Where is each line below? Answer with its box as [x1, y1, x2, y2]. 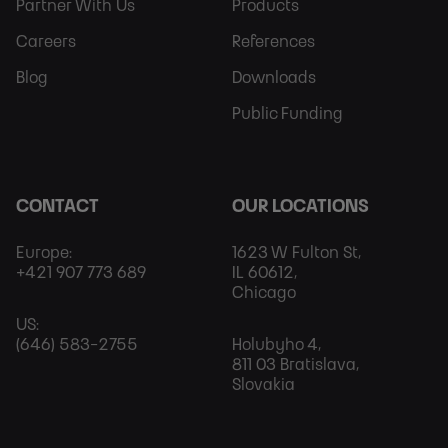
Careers [16, 33, 76, 50]
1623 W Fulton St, [232, 244, 361, 261]
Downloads [232, 69, 316, 86]
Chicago [232, 284, 296, 301]
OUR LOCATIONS [232, 197, 369, 216]
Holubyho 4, [232, 336, 321, 353]
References [232, 33, 315, 50]
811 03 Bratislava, [232, 356, 359, 373]
